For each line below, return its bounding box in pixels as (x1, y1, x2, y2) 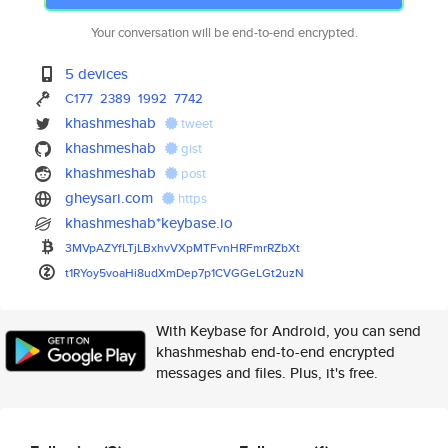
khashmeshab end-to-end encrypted (156, 341, 395, 362)
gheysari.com (65, 187, 154, 208)
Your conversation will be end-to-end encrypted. (90, 23, 358, 42)
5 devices (65, 63, 129, 84)
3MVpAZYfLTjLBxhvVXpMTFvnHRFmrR (65, 239, 275, 256)
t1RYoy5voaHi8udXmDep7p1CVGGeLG (65, 264, 272, 281)
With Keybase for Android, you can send (156, 320, 421, 341)
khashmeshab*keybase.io (65, 212, 234, 233)
